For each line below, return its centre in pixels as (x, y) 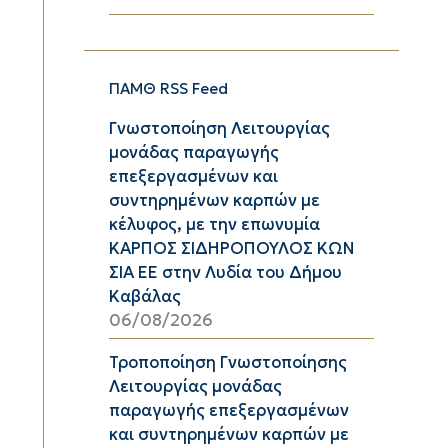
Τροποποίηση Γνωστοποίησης (228, 362)
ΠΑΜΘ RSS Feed (168, 88)
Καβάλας (145, 296)
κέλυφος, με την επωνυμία (214, 224)
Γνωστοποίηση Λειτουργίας (219, 128)
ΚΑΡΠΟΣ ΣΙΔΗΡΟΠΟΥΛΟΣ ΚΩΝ (232, 248)
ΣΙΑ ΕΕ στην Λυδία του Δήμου (225, 272)
